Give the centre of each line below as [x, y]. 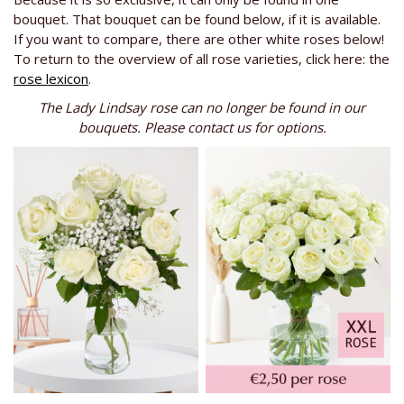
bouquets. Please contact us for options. [202, 128]
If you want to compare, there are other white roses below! [199, 39]
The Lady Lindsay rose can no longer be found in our [202, 108]
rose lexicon [51, 79]
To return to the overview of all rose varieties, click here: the [202, 59]
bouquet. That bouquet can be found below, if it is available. [197, 19]
